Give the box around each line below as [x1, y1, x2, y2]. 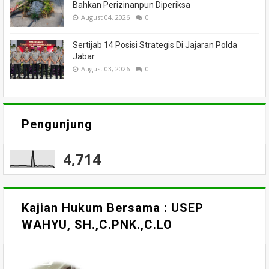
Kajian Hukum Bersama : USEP [22, 201, 204, 216]
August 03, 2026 [81, 64, 130, 74]
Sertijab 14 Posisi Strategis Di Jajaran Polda [73, 40, 237, 50]
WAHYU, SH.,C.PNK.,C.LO [22, 217, 172, 232]
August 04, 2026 [81, 13, 130, 22]
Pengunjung [22, 117, 92, 132]
